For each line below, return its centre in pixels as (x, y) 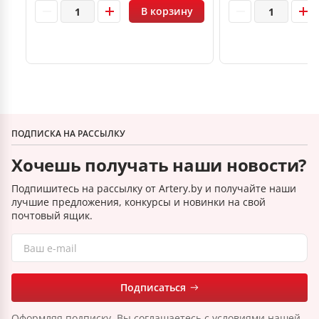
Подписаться (153, 288)
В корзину (167, 11)
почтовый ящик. (52, 216)
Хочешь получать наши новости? (159, 165)
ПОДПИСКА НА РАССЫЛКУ (68, 134)
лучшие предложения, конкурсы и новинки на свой (138, 202)
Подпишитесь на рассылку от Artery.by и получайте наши (154, 189)
